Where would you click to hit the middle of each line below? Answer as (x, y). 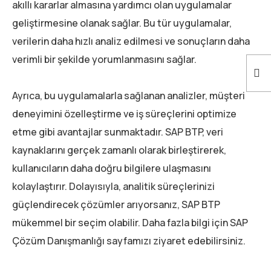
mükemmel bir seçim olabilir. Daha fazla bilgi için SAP (130, 222)
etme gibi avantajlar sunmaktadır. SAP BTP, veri (118, 132)
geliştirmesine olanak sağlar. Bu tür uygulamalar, (122, 23)
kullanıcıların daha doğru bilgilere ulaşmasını (112, 168)
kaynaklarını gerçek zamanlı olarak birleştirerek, (119, 150)
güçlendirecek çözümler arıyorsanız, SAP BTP (116, 204)
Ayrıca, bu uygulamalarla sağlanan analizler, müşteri (129, 95)
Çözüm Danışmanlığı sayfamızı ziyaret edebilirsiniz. (129, 240)
